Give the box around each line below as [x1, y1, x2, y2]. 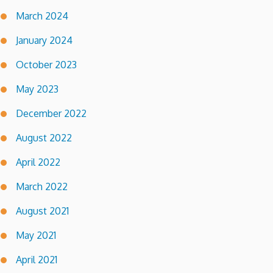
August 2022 [16, 132, 72, 144]
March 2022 [16, 180, 68, 193]
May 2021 [16, 229, 56, 242]
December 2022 [16, 107, 87, 120]
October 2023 [16, 58, 77, 71]
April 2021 [16, 253, 57, 266]
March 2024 [16, 10, 68, 23]
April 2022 [16, 156, 60, 169]
